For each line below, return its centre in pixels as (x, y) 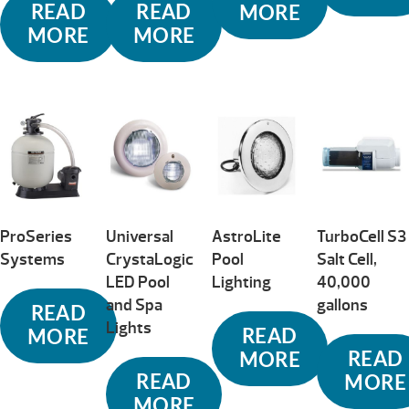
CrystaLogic (149, 259)
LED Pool (137, 282)
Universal (139, 236)
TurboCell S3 (362, 236)
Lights (128, 328)
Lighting (241, 282)
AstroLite (246, 236)
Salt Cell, (347, 259)
